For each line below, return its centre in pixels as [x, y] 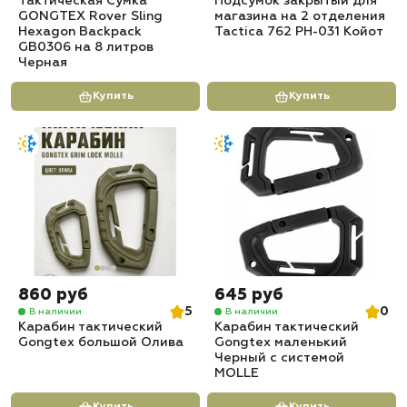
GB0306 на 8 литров [86, 47]
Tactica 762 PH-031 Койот [299, 32]
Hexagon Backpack [80, 32]
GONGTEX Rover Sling [90, 16]
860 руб [53, 295]
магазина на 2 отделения [300, 16]
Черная [43, 63]
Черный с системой [279, 358]
